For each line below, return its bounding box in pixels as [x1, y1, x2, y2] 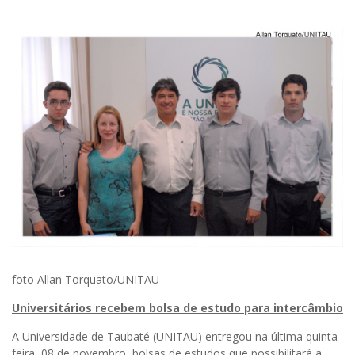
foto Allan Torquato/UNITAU [12, 271, 159, 287]
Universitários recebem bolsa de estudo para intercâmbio [12, 300, 343, 315]
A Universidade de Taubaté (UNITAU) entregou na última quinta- [12, 328, 342, 344]
